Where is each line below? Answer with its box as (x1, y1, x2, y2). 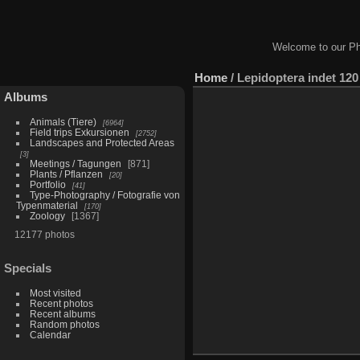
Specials (4, 261, 51, 276)
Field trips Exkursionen (29, 126, 129, 137)
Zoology (29, 210, 65, 221)
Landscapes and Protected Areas (29, 137, 174, 148)
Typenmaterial (15, 199, 78, 211)
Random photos (29, 319, 100, 330)
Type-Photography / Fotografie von (29, 189, 180, 200)
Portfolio (29, 178, 66, 190)
